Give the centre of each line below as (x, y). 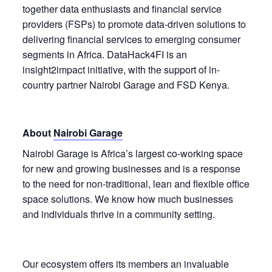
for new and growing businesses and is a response (131, 168)
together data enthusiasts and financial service (122, 8)
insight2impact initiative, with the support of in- (121, 69)
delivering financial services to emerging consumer (131, 39)
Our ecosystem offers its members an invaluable (125, 263)
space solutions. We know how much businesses (127, 199)
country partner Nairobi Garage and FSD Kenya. (126, 84)
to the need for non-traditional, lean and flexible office (136, 183)
